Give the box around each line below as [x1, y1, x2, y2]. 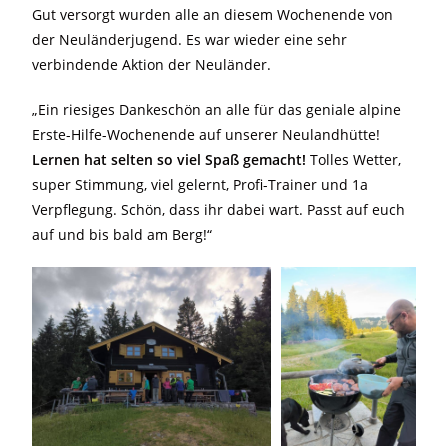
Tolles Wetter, [306, 150, 402, 169]
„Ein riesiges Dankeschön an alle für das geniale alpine [32, 100, 402, 119]
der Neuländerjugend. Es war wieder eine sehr [32, 30, 348, 49]
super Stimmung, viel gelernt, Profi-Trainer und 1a [32, 175, 369, 194]
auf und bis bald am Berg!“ [32, 225, 213, 244]
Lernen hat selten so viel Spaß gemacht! [32, 150, 307, 169]
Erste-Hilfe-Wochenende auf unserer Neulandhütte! [32, 125, 381, 144]
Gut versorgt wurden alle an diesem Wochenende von [32, 5, 394, 24]
